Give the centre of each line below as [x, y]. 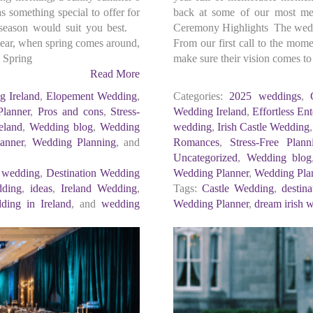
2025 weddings [265, 96]
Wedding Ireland [210, 111]
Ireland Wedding [99, 188]
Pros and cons [71, 111]
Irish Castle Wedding [263, 127]
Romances [196, 142]
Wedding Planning [74, 142]
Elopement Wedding [92, 96]
